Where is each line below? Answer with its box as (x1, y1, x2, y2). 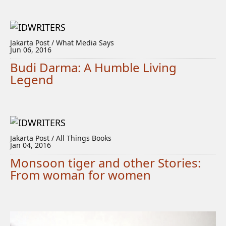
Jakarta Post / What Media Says (10, 38, 114, 47)
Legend (10, 71, 53, 88)
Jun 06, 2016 (10, 45, 51, 54)
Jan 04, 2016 (10, 140, 51, 150)
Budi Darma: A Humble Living (10, 59, 177, 76)
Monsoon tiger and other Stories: (10, 154, 201, 171)
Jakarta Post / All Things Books (10, 133, 111, 143)
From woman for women (10, 166, 151, 183)
